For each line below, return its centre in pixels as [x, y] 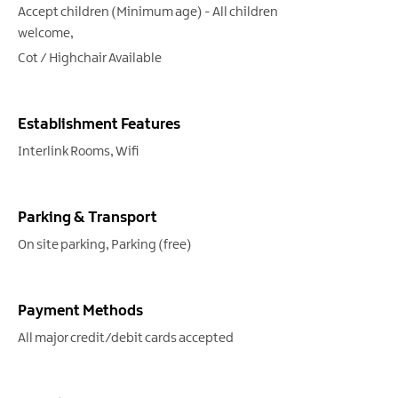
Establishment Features [99, 124]
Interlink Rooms [64, 151]
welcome [44, 33]
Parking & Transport [88, 217]
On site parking [62, 245]
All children [245, 12]
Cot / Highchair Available [90, 58]
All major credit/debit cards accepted [126, 338]
